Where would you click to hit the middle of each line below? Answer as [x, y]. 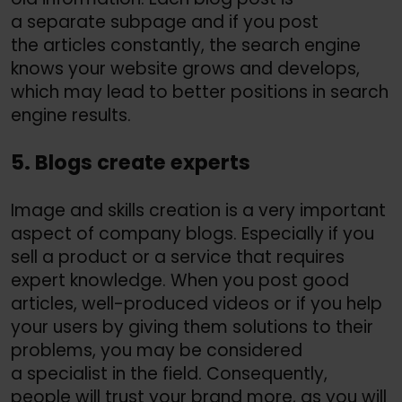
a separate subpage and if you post [165, 22]
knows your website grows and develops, [185, 68]
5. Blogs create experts [131, 163]
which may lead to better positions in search [200, 92]
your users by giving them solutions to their [192, 327]
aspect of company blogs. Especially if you [192, 233]
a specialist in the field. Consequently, [169, 373]
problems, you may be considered [157, 350]
